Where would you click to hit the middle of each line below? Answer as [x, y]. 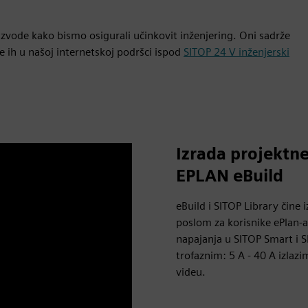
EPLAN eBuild [230, 176]
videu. [191, 272]
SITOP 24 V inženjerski [236, 52]
